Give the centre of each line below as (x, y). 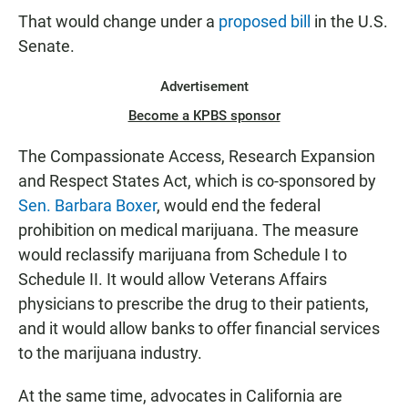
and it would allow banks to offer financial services (199, 328)
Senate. (46, 46)
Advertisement (204, 87)
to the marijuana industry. (110, 353)
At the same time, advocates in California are (180, 396)
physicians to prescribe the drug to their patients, (194, 304)
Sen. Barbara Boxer (87, 205)
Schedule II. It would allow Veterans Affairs (173, 279)
